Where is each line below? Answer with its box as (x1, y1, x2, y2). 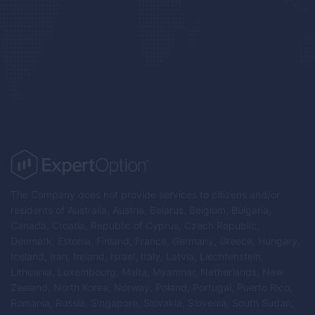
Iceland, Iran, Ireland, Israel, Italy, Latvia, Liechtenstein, (11, 250, 264, 262)
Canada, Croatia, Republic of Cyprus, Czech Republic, (11, 219, 259, 231)
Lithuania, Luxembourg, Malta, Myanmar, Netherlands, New (11, 265, 283, 278)
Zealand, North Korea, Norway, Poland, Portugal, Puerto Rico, (11, 281, 292, 293)
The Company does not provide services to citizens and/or (11, 188, 280, 200)
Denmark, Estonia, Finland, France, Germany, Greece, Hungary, (11, 234, 300, 247)
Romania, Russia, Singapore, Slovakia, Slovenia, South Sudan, (11, 296, 294, 309)
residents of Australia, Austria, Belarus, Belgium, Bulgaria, (11, 203, 271, 216)
